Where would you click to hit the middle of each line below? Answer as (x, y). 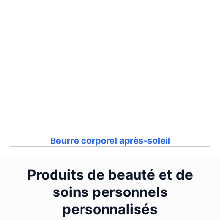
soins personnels (110, 192)
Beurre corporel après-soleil (110, 141)
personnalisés (110, 209)
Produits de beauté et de (110, 175)
